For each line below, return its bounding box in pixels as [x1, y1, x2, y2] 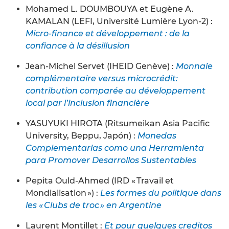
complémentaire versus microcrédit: [26, 73, 178, 83]
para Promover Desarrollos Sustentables [26, 155, 196, 165]
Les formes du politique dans [100, 188, 221, 198]
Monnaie [176, 61, 213, 71]
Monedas [138, 130, 176, 141]
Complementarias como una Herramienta [26, 143, 204, 153]
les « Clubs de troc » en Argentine [26, 200, 162, 210]
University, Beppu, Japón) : [26, 130, 138, 141]
